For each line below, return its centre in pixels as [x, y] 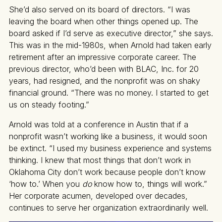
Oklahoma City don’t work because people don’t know [107, 172]
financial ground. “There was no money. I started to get [109, 93]
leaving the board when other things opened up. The [104, 22]
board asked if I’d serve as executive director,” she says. [111, 33]
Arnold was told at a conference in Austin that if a [99, 125]
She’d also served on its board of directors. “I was [100, 10]
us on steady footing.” [49, 105]
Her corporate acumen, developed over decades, [98, 196]
